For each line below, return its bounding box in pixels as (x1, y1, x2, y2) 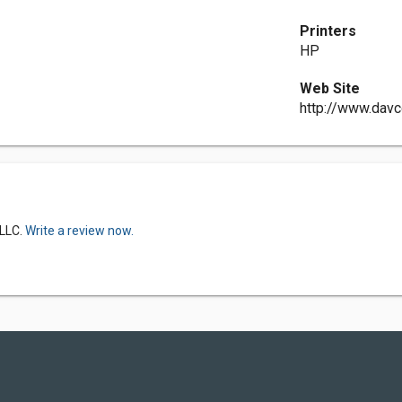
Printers (300, 22, 357, 39)
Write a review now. (25, 223, 134, 238)
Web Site (300, 80, 361, 97)
